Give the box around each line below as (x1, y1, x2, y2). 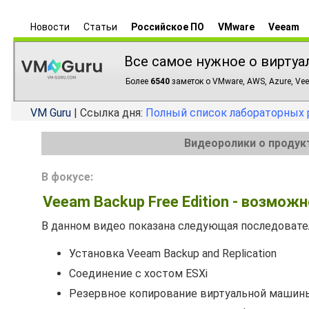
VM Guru (30, 106, 71, 119)
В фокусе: (41, 170, 93, 183)
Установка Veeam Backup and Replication (69, 247, 277, 260)
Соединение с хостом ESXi (69, 267, 208, 280)
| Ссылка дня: (71, 106, 146, 119)
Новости (30, 21, 70, 32)
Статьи (83, 21, 117, 32)
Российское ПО (131, 21, 204, 32)
